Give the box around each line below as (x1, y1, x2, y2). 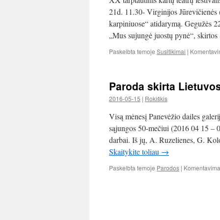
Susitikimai (157, 47, 186, 55)
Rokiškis (145, 94, 167, 103)
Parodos (157, 164, 179, 172)
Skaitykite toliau (109, 146, 161, 157)
